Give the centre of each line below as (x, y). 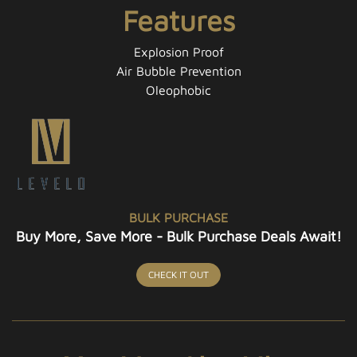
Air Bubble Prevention (178, 71)
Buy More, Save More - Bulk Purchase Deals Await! (178, 236)
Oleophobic (178, 90)
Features (178, 20)
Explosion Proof (178, 51)
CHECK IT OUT (178, 274)
